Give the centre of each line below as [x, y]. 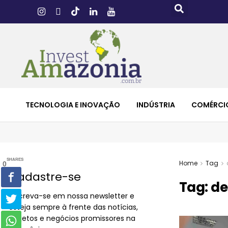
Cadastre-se [45, 177]
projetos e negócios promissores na [72, 218]
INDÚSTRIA [156, 105]
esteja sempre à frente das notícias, [73, 207]
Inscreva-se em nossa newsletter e [72, 196]
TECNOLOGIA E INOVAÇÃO [73, 105]
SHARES [15, 160]
